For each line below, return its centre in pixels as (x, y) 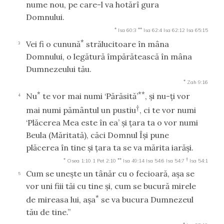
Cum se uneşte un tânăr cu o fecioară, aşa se (110, 173)
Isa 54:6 (155, 160)
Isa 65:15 (197, 30)
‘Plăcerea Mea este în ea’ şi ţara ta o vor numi (112, 122)
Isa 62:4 (153, 30)
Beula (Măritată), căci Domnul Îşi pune (97, 135)
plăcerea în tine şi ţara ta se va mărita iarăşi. (110, 147)
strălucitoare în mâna (126, 44)
